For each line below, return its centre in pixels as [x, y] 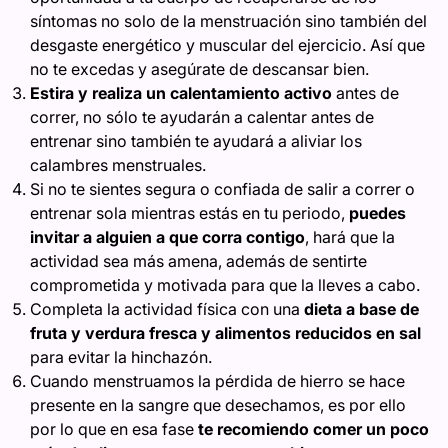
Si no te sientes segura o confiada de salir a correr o [222, 189]
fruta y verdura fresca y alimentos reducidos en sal [225, 333]
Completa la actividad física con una [167, 309]
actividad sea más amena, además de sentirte [198, 261]
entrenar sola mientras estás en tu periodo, [189, 213]
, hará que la [350, 237]
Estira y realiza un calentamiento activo [181, 93]
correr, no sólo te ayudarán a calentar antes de [202, 117]
